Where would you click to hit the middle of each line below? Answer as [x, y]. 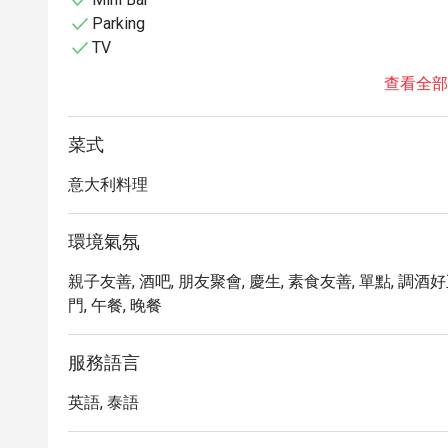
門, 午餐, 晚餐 [115, 305]
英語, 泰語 [103, 402]
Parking [118, 23]
